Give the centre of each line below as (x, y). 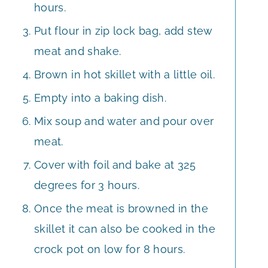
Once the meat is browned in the (121, 208)
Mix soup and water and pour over (124, 121)
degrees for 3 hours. (87, 185)
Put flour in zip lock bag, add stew (123, 31)
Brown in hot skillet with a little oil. (125, 74)
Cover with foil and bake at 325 (115, 165)
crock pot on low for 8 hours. (110, 249)
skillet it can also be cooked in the (125, 229)
